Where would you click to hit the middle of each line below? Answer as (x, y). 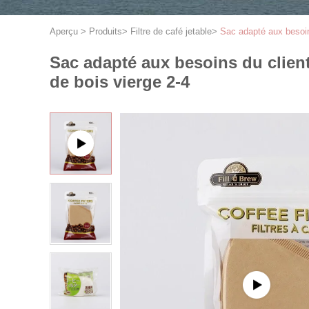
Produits (106, 31)
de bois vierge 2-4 (120, 82)
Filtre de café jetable (171, 31)
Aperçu (64, 31)
